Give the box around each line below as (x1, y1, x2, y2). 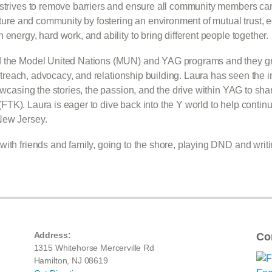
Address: (33, 230, 71, 240)
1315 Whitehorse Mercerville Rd (33, 243, 154, 253)
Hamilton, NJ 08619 (33, 256, 108, 265)
